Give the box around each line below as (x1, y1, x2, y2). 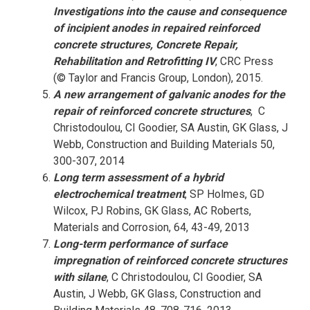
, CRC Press (215, 55, 273, 68)
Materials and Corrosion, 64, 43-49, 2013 (53, 221, 250, 234)
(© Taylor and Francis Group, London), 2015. (53, 71, 263, 84)
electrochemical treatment (53, 188, 185, 201)
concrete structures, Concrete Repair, (53, 38, 238, 51)
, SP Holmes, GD (184, 188, 264, 201)
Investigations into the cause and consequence (53, 5, 286, 18)
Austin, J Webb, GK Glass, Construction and (53, 287, 261, 300)
